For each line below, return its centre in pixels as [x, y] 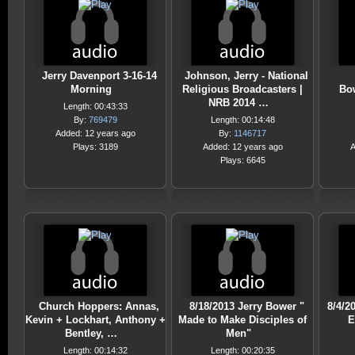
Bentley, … [91, 333]
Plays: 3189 [95, 147]
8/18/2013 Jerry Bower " [246, 306]
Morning [91, 89]
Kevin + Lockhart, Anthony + [95, 320]
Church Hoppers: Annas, [99, 306]
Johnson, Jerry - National [246, 76]
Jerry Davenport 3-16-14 [99, 76]
